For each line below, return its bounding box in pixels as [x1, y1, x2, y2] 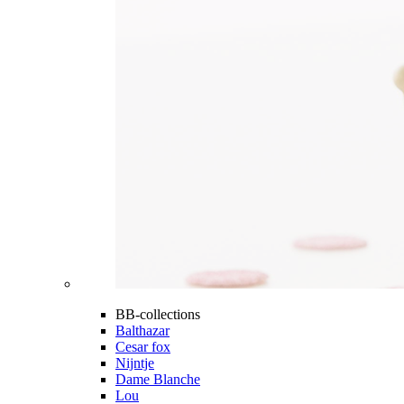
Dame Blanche [115, 372, 200, 388]
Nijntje [115, 355, 154, 372]
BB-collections [115, 307, 200, 323]
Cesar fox [115, 339, 170, 355]
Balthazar [115, 323, 170, 339]
